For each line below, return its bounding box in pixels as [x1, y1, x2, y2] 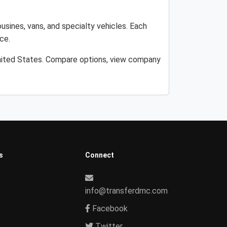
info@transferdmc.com [85, 186, 168, 196]
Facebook [90, 204, 128, 213]
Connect [85, 151, 114, 159]
